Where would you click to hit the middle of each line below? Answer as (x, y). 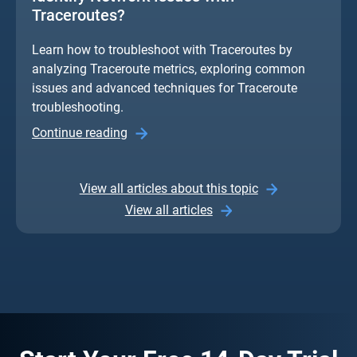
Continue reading (80, 132)
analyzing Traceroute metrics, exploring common (169, 69)
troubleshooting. (78, 107)
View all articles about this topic (169, 188)
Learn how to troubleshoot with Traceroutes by (162, 49)
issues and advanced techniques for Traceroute (165, 88)
